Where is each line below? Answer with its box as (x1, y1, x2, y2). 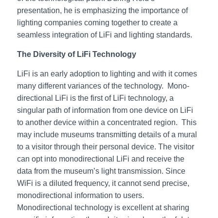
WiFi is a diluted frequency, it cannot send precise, (17, 179, 189, 187)
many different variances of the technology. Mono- (17, 82, 189, 90)
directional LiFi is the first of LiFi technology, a (17, 94, 174, 102)
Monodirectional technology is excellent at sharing (17, 203, 189, 212)
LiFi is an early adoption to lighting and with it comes (17, 70, 197, 78)
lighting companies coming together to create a (17, 18, 178, 27)
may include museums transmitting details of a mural (17, 130, 197, 139)
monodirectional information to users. (17, 191, 146, 200)
